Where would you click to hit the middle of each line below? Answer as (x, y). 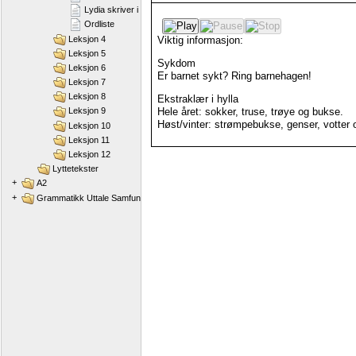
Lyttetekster (76, 169)
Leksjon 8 (87, 97)
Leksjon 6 (87, 67)
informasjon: (215, 40)
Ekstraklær (182, 99)
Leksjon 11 (89, 139)
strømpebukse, (249, 124)
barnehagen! (283, 75)
